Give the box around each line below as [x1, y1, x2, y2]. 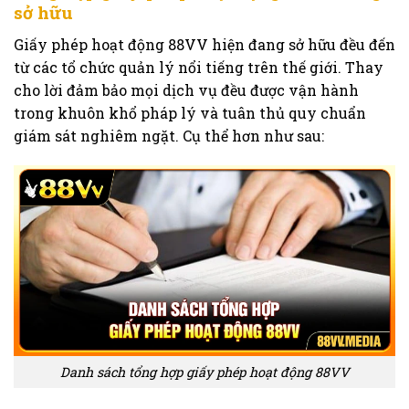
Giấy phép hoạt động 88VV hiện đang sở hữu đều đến [14, 34, 395, 54]
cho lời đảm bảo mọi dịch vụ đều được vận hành [14, 79, 359, 100]
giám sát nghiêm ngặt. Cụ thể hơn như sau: [14, 125, 324, 145]
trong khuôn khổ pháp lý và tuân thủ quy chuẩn [14, 102, 366, 122]
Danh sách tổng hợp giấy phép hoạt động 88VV [59, 363, 350, 382]
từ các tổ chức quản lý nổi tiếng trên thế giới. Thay [14, 57, 383, 77]
